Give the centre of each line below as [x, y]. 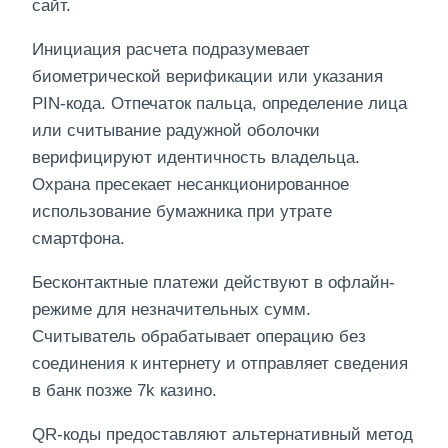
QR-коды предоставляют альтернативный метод [222, 434]
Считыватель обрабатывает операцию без [199, 336]
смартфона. [78, 238]
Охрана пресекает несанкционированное [190, 184]
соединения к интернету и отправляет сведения [220, 363]
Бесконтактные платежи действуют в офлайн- [213, 282]
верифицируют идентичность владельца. [196, 157]
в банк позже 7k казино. [124, 390]
